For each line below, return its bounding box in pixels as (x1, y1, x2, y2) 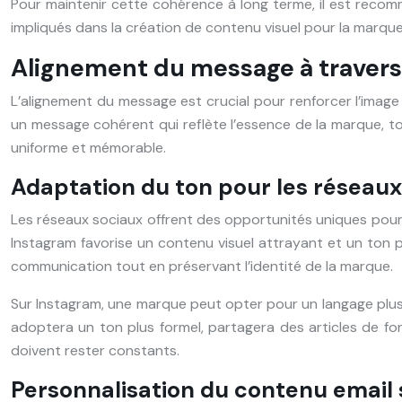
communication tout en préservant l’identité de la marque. (11, 256, 393, 275)
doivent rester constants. (11, 340, 179, 360)
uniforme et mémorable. (11, 137, 166, 157)
